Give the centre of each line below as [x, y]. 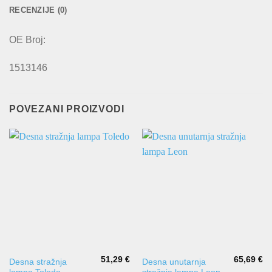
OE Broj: [27, 39]
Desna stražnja [38, 262]
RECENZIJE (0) [38, 10]
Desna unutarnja [174, 262]
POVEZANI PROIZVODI [67, 109]
